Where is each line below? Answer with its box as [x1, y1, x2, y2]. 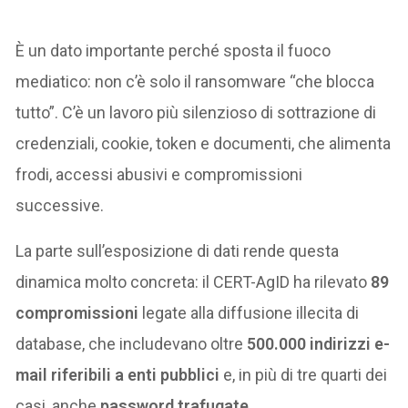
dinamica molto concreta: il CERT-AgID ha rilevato [15, 271, 372, 291]
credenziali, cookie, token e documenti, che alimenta [15, 133, 392, 153]
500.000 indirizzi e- [247, 333, 391, 353]
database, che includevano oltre [15, 333, 248, 353]
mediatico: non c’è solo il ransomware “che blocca [15, 71, 375, 91]
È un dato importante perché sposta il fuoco [15, 40, 331, 60]
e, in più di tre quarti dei [219, 364, 388, 384]
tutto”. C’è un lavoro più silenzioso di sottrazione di [15, 102, 377, 122]
